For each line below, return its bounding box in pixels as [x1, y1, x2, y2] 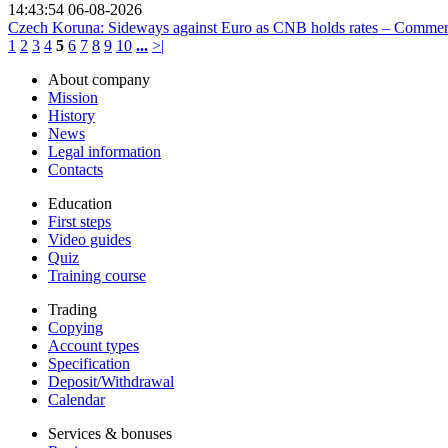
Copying [48, 318, 103, 336]
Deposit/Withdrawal [48, 372, 174, 390]
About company [48, 70, 150, 88]
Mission [48, 88, 98, 106]
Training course [48, 266, 146, 284]
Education [48, 194, 112, 212]
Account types [48, 336, 139, 354]
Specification [48, 354, 130, 372]
